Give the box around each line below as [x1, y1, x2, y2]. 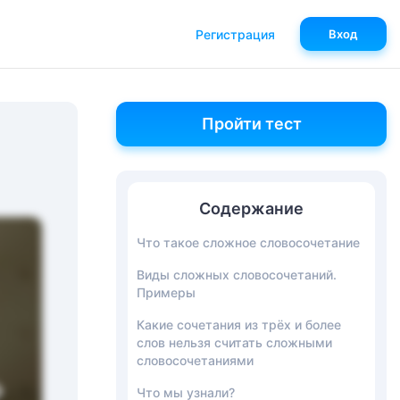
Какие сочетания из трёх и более [137, 317, 341, 332]
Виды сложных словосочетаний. [137, 267, 337, 282]
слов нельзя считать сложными [137, 335, 332, 350]
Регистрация [196, 26, 275, 42]
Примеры [137, 285, 196, 300]
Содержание [199, 199, 304, 218]
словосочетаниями [137, 353, 254, 368]
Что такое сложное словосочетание [137, 235, 360, 250]
